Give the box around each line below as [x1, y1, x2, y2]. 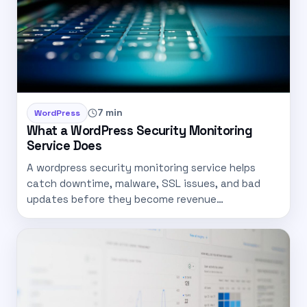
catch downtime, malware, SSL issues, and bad [27, 176, 260, 190]
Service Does [27, 137, 102, 153]
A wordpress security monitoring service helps [27, 160, 256, 174]
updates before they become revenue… [27, 192, 223, 206]
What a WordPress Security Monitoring [27, 122, 253, 138]
